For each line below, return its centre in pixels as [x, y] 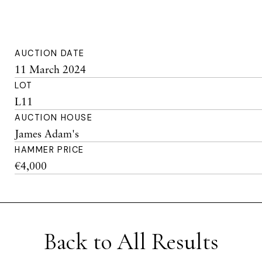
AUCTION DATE [50, 53]
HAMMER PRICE [49, 150]
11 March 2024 [51, 69]
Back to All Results [131, 242]
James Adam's [47, 133]
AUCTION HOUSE [54, 118]
